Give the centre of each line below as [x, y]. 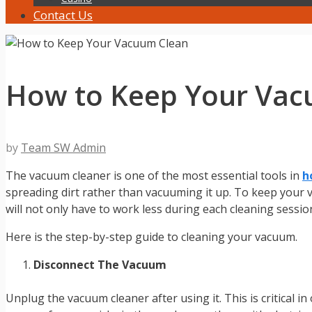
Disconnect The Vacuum [100, 265]
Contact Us [63, 15]
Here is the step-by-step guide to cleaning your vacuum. [151, 237]
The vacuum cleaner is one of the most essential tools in [154, 176]
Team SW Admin [63, 148]
